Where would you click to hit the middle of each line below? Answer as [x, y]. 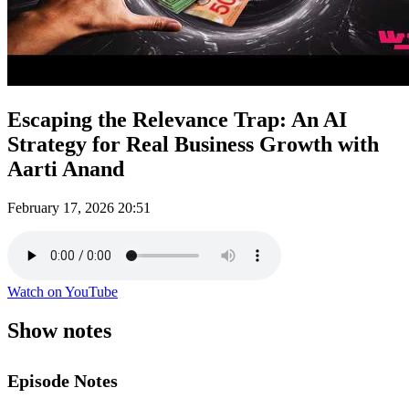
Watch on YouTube [63, 291]
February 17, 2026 [61, 207]
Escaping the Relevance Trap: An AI [177, 119]
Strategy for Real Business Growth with [193, 144]
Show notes [59, 330]
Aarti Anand [66, 168]
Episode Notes [63, 380]
